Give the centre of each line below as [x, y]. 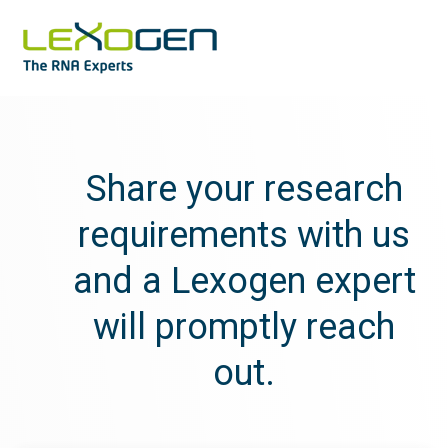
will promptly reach [244, 327]
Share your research [244, 189]
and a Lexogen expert [244, 281]
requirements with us [244, 235]
